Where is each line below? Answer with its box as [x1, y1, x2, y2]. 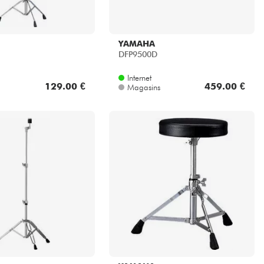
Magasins [127, 82, 160, 92]
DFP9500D [118, 49, 157, 60]
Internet [127, 73, 151, 82]
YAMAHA [118, 39, 155, 49]
